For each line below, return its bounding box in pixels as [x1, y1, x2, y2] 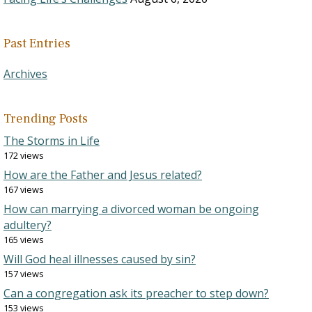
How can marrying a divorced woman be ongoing [3, 201, 259, 217]
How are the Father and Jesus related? [3, 167, 202, 182]
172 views [3, 149, 44, 162]
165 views [3, 233, 44, 246]
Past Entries [3, 36, 70, 52]
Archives [3, 66, 47, 81]
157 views [3, 267, 44, 280]
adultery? [3, 217, 52, 233]
